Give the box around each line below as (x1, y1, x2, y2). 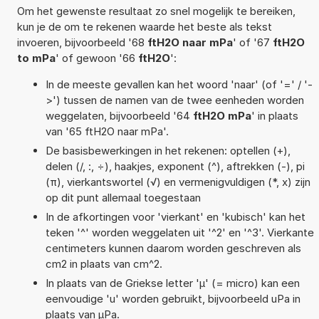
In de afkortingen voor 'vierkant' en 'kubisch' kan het (45, 209, 305, 224)
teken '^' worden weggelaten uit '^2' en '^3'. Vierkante (45, 225, 314, 239)
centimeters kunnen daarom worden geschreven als (45, 241, 301, 255)
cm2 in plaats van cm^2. (45, 256, 162, 271)
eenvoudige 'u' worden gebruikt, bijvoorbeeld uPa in (45, 291, 300, 305)
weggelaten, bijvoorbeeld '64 (45, 108, 193, 122)
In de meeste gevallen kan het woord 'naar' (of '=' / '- (45, 77, 313, 91)
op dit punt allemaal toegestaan (45, 190, 201, 204)
